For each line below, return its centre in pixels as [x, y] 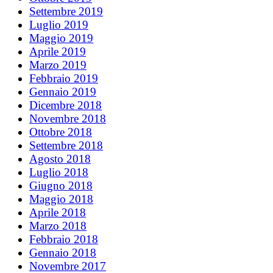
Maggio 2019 [61, 38]
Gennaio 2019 [63, 91]
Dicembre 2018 [66, 105]
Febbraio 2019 [64, 78]
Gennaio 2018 [63, 252]
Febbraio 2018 [64, 239]
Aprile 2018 [58, 212]
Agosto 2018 [60, 158]
